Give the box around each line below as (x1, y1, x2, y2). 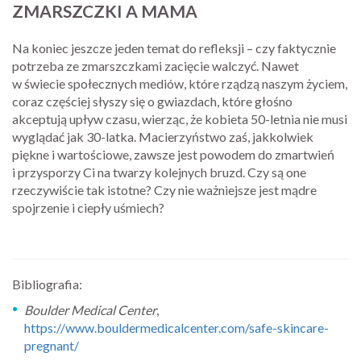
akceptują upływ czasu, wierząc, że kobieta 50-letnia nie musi (12, 110, 347, 127)
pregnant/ (24, 337, 79, 353)
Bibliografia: (12, 276, 82, 292)
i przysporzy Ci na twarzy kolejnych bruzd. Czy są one (12, 164, 306, 180)
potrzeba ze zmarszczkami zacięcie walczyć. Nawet (12, 57, 299, 73)
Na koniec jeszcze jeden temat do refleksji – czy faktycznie (12, 39, 336, 56)
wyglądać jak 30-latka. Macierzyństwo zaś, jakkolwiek (12, 128, 313, 144)
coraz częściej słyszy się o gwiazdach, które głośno (12, 93, 293, 109)
